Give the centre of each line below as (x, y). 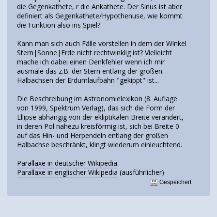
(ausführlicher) (141, 172)
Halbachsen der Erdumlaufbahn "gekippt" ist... (88, 80)
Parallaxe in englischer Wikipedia (67, 172)
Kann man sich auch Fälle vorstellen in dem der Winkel (102, 43)
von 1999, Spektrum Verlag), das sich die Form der (96, 108)
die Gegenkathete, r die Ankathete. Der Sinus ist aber (100, 6)
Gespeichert (175, 182)
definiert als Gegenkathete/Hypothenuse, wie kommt (100, 15)
